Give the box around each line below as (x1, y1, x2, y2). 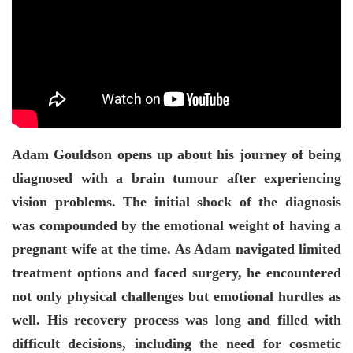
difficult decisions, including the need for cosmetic (12, 335, 341, 351)
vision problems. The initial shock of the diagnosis (12, 193, 341, 210)
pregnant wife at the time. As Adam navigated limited (12, 240, 341, 257)
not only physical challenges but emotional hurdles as (12, 288, 341, 304)
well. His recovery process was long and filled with (12, 311, 341, 328)
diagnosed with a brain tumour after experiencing (12, 169, 341, 186)
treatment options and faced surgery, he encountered (12, 264, 341, 281)
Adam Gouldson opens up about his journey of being (12, 146, 341, 162)
